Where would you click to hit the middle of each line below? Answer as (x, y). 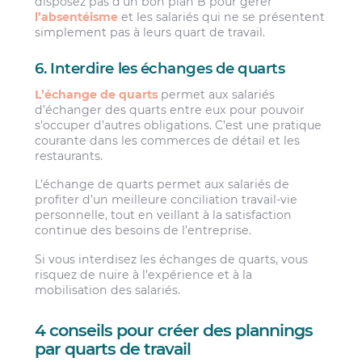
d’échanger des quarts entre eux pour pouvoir (170, 109)
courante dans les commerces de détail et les (168, 140)
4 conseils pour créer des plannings (174, 330)
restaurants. (69, 156)
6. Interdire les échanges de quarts (160, 69)
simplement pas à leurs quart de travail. (150, 32)
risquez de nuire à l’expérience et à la (144, 274)
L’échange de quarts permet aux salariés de (162, 185)
